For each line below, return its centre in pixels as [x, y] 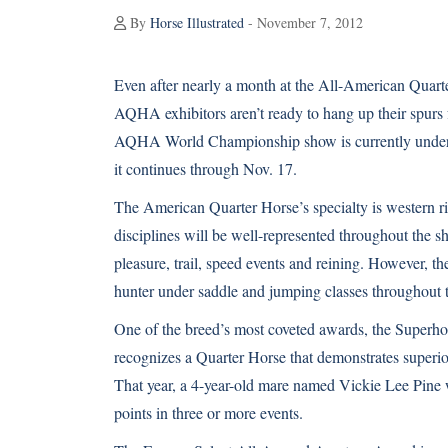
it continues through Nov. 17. [205, 168]
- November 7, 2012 [303, 22]
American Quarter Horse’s [226, 206]
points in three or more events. [208, 412]
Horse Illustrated [197, 22]
